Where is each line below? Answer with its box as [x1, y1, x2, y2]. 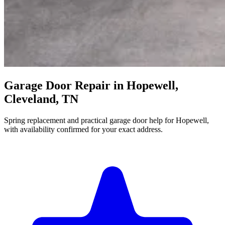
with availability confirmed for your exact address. [4, 125, 163, 134]
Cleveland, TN [4, 92, 78, 105]
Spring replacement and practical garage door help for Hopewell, [4, 116, 209, 125]
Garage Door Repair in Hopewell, [4, 78, 178, 92]
